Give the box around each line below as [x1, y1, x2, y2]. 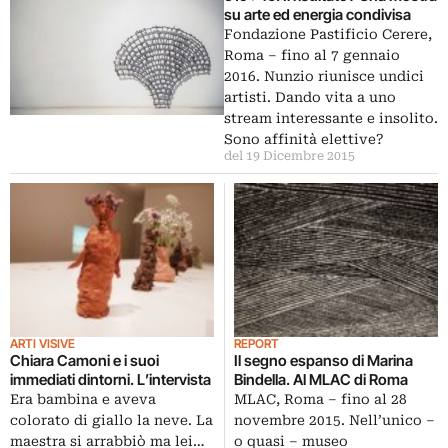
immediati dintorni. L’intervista [10, 369, 211, 389]
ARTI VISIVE [10, 335, 75, 351]
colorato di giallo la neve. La [10, 411, 213, 428]
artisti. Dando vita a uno [224, 89, 396, 106]
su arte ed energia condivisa [224, 5, 411, 25]
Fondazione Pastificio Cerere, [224, 26, 432, 43]
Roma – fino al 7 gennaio [224, 47, 400, 64]
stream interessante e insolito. [224, 110, 438, 127]
